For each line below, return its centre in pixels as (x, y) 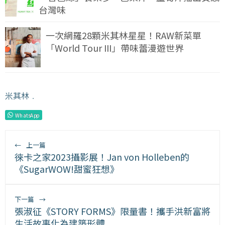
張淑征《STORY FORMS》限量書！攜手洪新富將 (113, 211)
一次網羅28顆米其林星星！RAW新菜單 (124, 35)
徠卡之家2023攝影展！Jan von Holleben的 (102, 157)
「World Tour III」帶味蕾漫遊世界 (115, 48)
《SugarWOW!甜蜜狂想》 (67, 169)
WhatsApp (27, 115)
